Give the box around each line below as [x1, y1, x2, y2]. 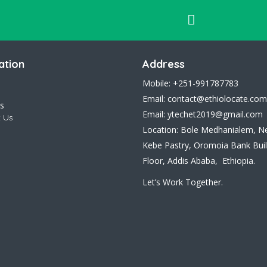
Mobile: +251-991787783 [142, 77, 238, 89]
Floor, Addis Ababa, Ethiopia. [142, 155, 255, 167]
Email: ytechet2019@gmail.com [142, 108, 263, 120]
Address [142, 57, 185, 72]
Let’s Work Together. [142, 176, 223, 188]
